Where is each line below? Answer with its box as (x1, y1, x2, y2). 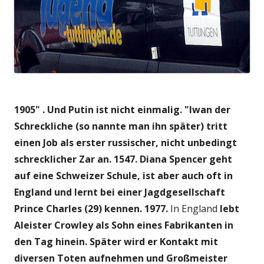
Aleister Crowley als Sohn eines (14, 219, 164, 232)
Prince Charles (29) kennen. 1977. (14, 202, 168, 216)
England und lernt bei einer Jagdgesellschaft (14, 186, 225, 199)
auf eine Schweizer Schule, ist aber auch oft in (14, 169, 233, 183)
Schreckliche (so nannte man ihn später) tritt (14, 120, 227, 133)
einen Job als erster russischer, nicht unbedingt (14, 136, 237, 150)
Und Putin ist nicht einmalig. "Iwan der (47, 103, 230, 117)
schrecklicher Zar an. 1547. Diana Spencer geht (14, 153, 232, 166)
